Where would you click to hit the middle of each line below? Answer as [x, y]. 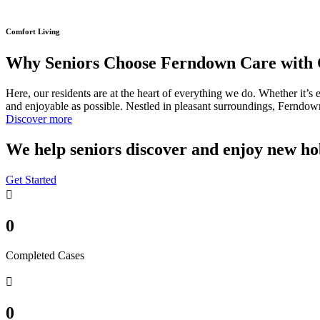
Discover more [39, 119]
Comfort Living [33, 31]
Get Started [31, 179]
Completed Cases [45, 256]
